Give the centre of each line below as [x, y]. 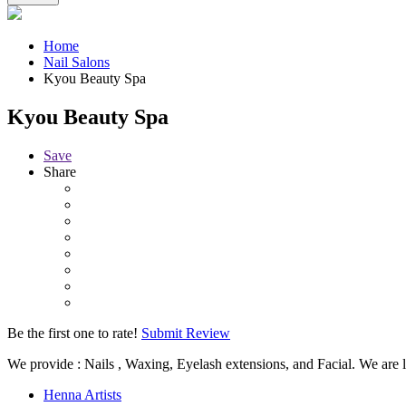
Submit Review [186, 333]
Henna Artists [82, 394]
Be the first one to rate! [72, 333]
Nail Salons [77, 63]
